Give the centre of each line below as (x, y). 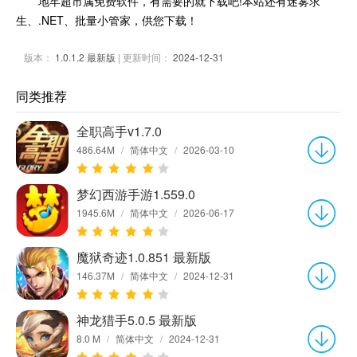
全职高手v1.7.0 (119, 131)
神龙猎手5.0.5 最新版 (137, 320)
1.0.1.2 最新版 (85, 57)
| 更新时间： (144, 57)
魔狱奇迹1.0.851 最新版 (144, 257)
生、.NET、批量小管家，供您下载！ (107, 20)
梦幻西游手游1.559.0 (136, 194)
